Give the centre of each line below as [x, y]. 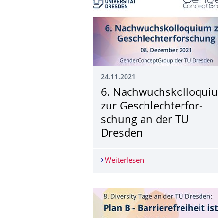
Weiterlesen [124, 161]
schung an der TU [145, 120]
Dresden [122, 134]
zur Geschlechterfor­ [152, 107]
